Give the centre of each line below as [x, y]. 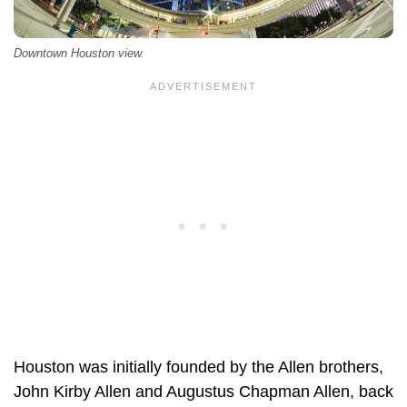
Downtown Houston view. [79, 53]
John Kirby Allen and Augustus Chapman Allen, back [203, 391]
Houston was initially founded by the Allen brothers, [199, 367]
